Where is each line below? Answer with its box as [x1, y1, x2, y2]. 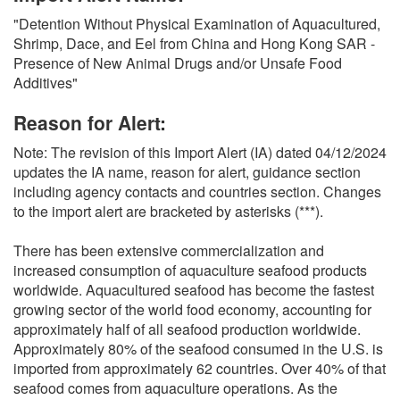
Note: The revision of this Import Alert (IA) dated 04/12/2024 [13, 141, 387, 162]
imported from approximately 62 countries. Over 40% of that [13, 357, 386, 379]
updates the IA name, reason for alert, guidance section [13, 161, 361, 182]
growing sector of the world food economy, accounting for [13, 298, 371, 320]
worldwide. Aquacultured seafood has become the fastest [13, 279, 374, 300]
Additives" [13, 71, 78, 93]
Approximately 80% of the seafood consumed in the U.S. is [13, 337, 383, 359]
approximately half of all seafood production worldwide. [13, 318, 361, 339]
